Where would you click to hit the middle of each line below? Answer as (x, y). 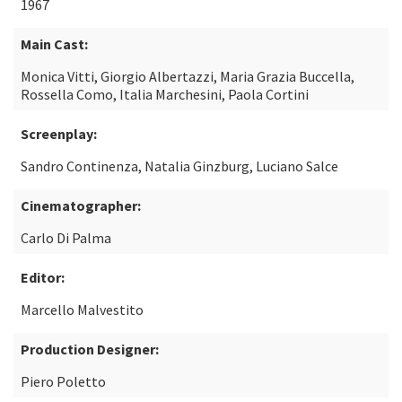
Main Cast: (54, 44)
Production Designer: (90, 349)
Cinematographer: (81, 205)
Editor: (43, 277)
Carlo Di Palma (66, 238)
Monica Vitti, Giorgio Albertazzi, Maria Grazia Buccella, (188, 76)
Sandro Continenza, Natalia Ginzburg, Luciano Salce (179, 166)
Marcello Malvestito (82, 310)
